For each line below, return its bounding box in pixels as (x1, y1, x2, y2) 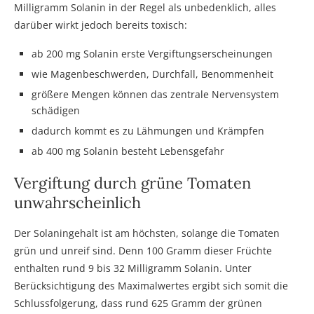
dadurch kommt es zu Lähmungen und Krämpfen (32, 123, 264, 137)
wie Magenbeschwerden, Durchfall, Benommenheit (32, 67, 273, 81)
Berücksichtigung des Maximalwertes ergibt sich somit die (14, 278, 288, 292)
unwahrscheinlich (14, 192, 141, 212)
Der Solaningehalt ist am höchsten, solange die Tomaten (14, 226, 280, 240)
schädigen (32, 103, 80, 117)
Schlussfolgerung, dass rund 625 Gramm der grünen (14, 296, 262, 310)
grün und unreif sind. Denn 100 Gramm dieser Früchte (14, 243, 272, 257)
